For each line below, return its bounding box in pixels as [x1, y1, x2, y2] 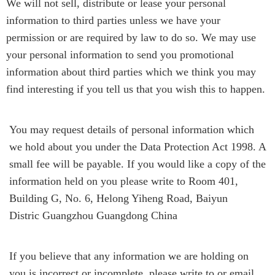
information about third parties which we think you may [6, 65, 256, 78]
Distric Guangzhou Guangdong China [9, 209, 177, 222]
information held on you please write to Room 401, [9, 174, 238, 187]
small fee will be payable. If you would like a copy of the [9, 157, 266, 170]
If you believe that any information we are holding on [9, 249, 249, 262]
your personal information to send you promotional [6, 48, 234, 61]
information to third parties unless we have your [6, 14, 220, 26]
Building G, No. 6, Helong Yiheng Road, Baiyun [9, 192, 228, 204]
